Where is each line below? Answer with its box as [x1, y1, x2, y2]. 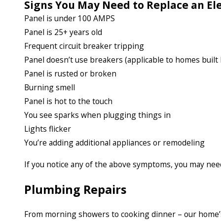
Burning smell [24, 82, 75, 93]
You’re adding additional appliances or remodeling [24, 137, 205, 148]
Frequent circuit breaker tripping [24, 40, 144, 52]
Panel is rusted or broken [24, 68, 116, 79]
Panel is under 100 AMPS [24, 13, 115, 24]
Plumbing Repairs [24, 181, 126, 197]
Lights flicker [24, 123, 71, 135]
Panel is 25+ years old [24, 27, 102, 38]
